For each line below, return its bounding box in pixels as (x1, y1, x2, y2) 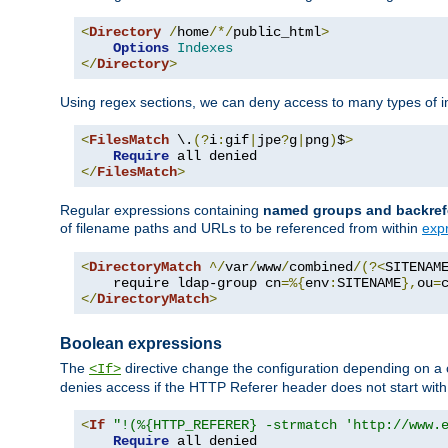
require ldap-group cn (81, 274, 281, 291)
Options (113, 39, 169, 56)
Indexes (177, 39, 233, 56)
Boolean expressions (60, 334, 222, 352)
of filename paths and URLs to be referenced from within (60, 219, 422, 236)
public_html (233, 23, 321, 40)
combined (289, 258, 353, 275)
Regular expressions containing (60, 201, 263, 218)
